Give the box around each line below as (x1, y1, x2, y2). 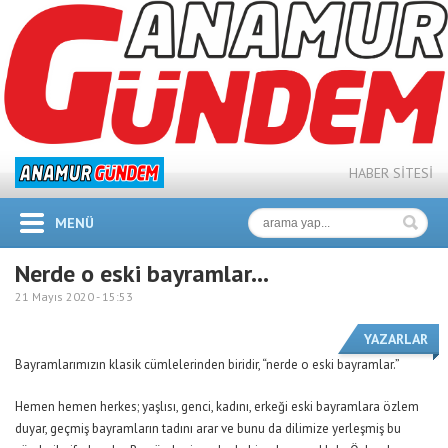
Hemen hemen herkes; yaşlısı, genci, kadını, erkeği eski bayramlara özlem (15, 397, 419, 415)
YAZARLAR (364, 329, 428, 348)
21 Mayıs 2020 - (15, 288, 102, 304)
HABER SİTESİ (349, 163, 433, 182)
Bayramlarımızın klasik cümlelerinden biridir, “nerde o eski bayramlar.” (15, 355, 400, 373)
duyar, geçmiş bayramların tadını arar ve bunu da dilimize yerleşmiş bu (15, 419, 401, 437)
